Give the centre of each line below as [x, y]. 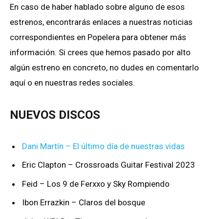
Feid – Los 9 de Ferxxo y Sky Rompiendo [96, 184]
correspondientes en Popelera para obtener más [98, 37]
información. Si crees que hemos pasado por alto [100, 53]
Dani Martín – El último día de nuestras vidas [103, 146]
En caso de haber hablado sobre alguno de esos [97, 7]
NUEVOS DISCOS [55, 115]
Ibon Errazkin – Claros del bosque [84, 203]
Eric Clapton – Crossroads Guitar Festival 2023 [109, 165]
